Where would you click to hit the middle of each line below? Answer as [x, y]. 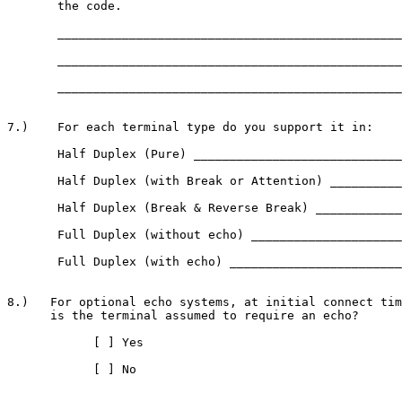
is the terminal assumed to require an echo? [183, 315]
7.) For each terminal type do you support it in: [190, 127]
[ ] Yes [75, 342]
